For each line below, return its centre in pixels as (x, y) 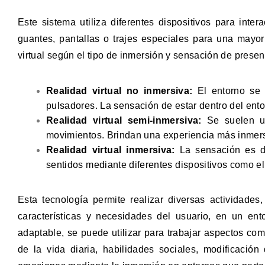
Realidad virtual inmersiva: (111, 150)
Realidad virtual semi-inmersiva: (124, 120)
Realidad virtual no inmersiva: (119, 91)
